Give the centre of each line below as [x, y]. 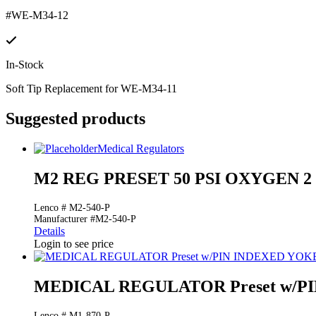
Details [49, 231]
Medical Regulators [141, 149]
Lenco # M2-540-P [72, 208]
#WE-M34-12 [37, 16]
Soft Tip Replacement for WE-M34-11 [91, 89]
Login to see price [74, 244]
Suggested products [75, 119]
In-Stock [25, 65]
